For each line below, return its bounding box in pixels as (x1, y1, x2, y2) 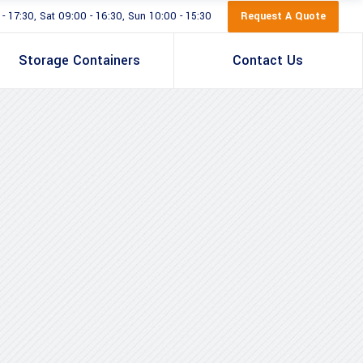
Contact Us (233, 51, 304, 70)
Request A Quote (241, 8, 326, 23)
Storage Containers (19, 51, 141, 70)
